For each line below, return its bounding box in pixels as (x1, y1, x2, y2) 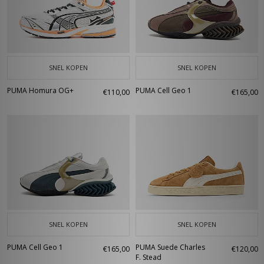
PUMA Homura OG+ (7, 85, 74, 95)
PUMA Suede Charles (136, 242, 205, 252)
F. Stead (136, 252, 161, 262)
